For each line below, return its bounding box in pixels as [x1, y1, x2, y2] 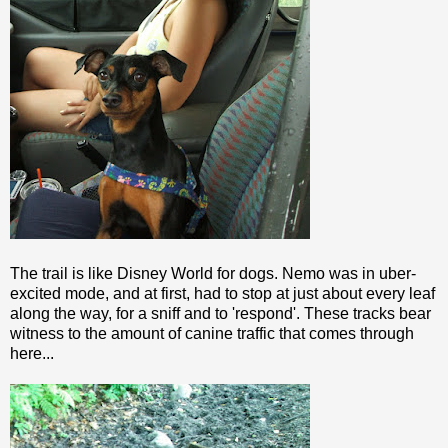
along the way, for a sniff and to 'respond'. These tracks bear [10, 304, 431, 322]
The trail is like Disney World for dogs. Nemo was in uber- [10, 264, 416, 282]
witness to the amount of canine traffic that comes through [10, 324, 414, 342]
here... [10, 344, 54, 362]
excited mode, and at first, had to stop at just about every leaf [10, 284, 435, 302]
